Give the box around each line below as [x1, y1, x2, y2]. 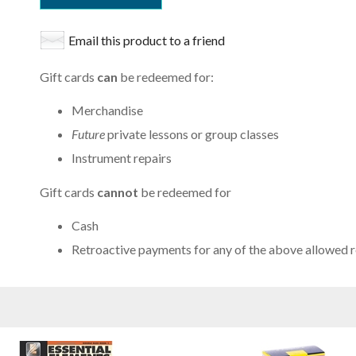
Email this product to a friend [68, 32, 225, 48]
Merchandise [71, 103, 143, 118]
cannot [96, 184, 141, 199]
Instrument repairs [71, 150, 172, 166]
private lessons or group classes [106, 126, 279, 142]
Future [71, 126, 107, 142]
